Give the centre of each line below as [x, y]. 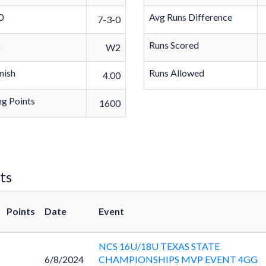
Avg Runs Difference [191, 17]
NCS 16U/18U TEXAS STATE [159, 246]
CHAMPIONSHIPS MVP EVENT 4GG [178, 259]
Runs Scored [174, 45]
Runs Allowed [177, 73]
